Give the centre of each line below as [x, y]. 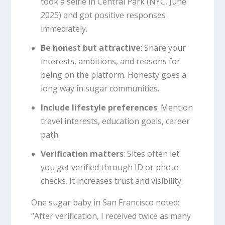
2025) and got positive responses [103, 15]
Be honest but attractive [90, 48]
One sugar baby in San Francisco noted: [105, 203]
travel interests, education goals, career [115, 121]
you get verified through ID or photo [109, 167]
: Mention [175, 108]
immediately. [64, 28]
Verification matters [82, 154]
